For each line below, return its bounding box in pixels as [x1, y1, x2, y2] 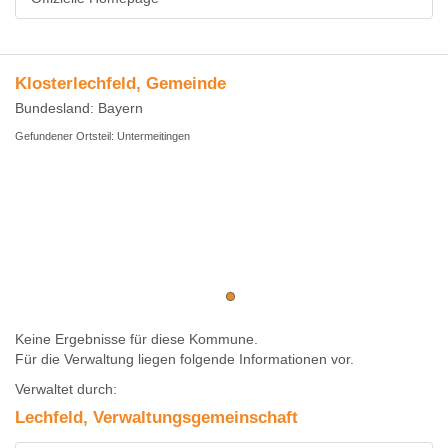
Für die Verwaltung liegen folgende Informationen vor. [15, 351, 354, 367]
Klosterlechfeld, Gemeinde [15, 74, 226, 93]
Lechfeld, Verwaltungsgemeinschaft [15, 408, 298, 427]
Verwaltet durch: [15, 381, 117, 397]
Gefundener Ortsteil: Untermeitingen [15, 130, 190, 142]
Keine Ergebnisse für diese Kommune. [15, 331, 258, 347]
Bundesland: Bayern [15, 100, 143, 116]
